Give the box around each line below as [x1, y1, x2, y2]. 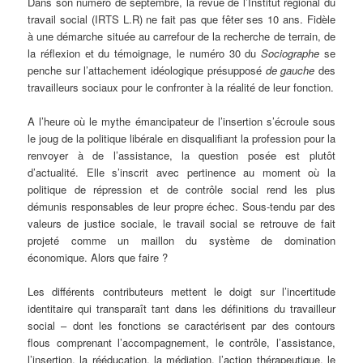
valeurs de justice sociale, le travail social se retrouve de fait [28, 215, 335, 231]
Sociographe [261, 45, 320, 61]
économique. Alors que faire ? [28, 249, 169, 265]
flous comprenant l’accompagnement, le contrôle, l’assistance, [28, 334, 335, 350]
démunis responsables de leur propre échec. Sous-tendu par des [28, 198, 335, 214]
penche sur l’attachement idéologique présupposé [28, 62, 266, 78]
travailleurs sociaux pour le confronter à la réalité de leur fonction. [28, 79, 335, 95]
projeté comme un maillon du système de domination [28, 232, 335, 248]
